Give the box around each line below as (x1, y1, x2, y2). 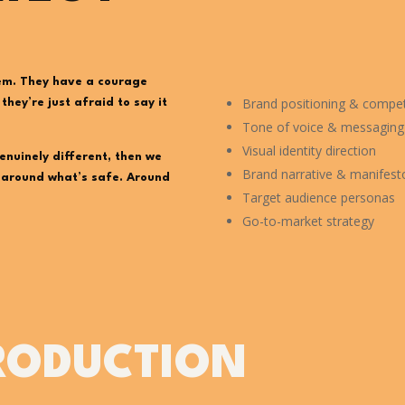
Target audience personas (241, 188, 395, 206)
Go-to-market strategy (241, 212, 374, 230)
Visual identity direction (241, 141, 376, 159)
